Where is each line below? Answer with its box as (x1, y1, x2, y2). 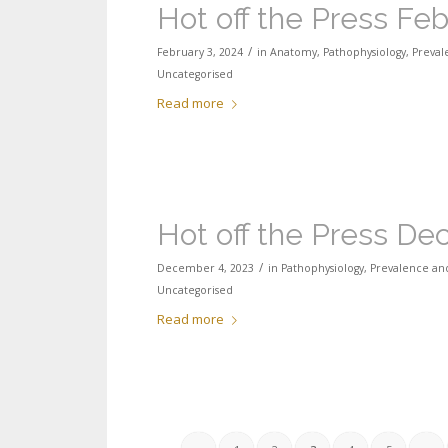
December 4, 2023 (157, 261, 254, 276)
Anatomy (270, 45, 317, 60)
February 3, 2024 (157, 45, 243, 60)
